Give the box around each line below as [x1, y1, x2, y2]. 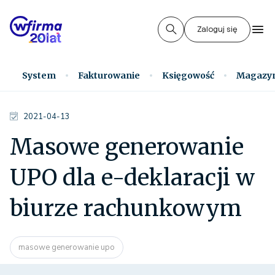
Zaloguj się [197, 24, 238, 34]
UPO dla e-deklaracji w [10, 164, 255, 192]
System [22, 70, 56, 81]
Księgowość [162, 70, 214, 81]
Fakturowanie [78, 70, 140, 81]
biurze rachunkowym [10, 195, 242, 222]
